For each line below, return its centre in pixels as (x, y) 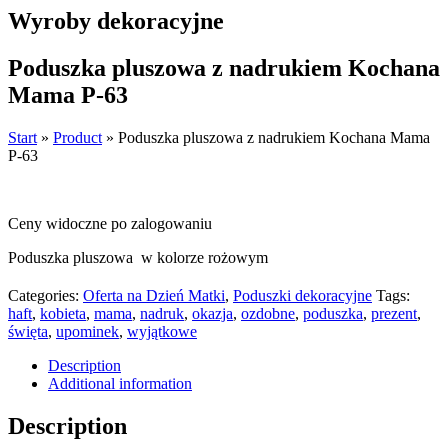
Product (77, 137)
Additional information (120, 383)
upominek (87, 331)
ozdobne (268, 313)
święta (28, 331)
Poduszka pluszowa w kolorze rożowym (138, 257)
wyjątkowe (162, 331)
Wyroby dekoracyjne (116, 20)
